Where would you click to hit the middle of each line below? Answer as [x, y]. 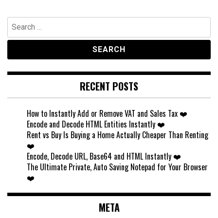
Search [17, 22]
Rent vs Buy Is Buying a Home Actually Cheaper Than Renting [118, 135]
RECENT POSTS [109, 86]
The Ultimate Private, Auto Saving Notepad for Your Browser [117, 167]
